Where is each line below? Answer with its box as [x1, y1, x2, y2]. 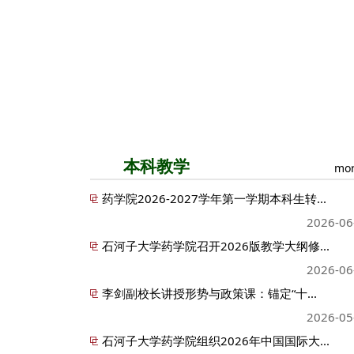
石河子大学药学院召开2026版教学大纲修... [102, 237, 330, 254]
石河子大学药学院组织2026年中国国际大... [102, 332, 330, 348]
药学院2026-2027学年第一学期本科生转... [102, 190, 326, 206]
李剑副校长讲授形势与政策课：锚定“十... [102, 284, 317, 301]
